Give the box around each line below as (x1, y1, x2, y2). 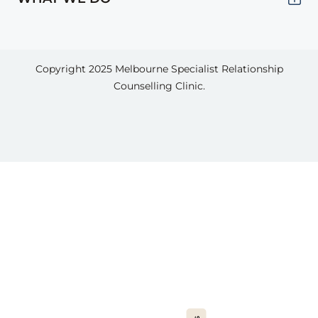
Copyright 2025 (35, 62, 115, 75)
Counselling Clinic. (113, 79, 205, 92)
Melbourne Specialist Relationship (114, 62, 283, 75)
